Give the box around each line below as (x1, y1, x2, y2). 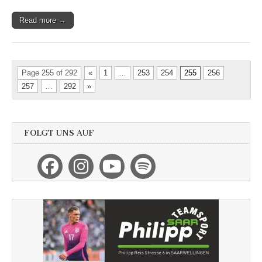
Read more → (19, 16, 66, 25)
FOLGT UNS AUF (24, 128, 94, 139)
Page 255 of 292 (22, 68, 77, 78)
